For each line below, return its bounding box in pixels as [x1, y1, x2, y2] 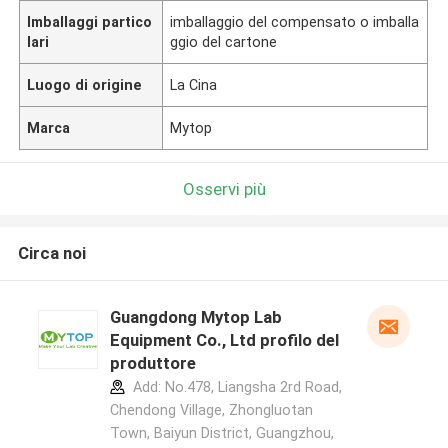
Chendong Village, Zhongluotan [109, 402, 313, 419]
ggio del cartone [170, 33, 278, 50]
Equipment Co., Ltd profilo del [109, 330, 339, 351]
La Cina [170, 76, 218, 93]
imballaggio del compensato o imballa [170, 13, 420, 30]
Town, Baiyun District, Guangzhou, [109, 425, 334, 442]
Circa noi [17, 243, 86, 264]
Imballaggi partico [27, 13, 153, 30]
